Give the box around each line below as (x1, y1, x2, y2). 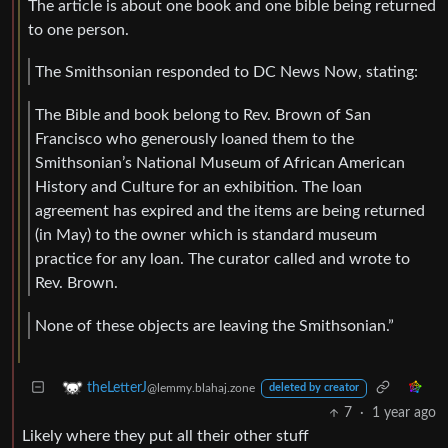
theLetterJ (87, 380, 147, 395)
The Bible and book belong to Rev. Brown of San (35, 106, 371, 123)
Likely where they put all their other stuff (22, 428, 309, 445)
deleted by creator (268, 383, 359, 394)
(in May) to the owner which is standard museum (35, 226, 377, 243)
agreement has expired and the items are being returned (35, 202, 425, 219)
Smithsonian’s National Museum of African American (35, 154, 405, 171)
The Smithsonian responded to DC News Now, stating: (35, 63, 418, 80)
